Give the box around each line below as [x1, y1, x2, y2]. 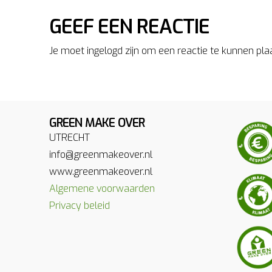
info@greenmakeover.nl [49, 148, 152, 161]
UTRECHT [49, 131, 90, 144]
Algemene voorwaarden [49, 182, 155, 195]
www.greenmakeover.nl [49, 165, 152, 178]
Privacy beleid [49, 199, 110, 212]
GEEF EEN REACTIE [49, 13, 209, 39]
